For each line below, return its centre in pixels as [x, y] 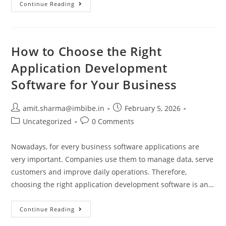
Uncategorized [47, 121]
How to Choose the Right [87, 51]
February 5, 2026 [153, 108]
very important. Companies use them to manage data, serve [112, 159]
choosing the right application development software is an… [113, 184]
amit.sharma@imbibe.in [64, 108]
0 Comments [113, 121]
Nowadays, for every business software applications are [105, 147]
